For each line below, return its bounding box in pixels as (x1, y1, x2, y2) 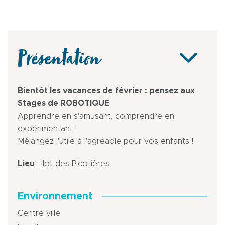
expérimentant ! (18, 125, 77, 133)
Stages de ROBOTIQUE (18, 99, 109, 108)
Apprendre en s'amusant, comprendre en (18, 112, 174, 121)
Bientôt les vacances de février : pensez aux (18, 87, 195, 95)
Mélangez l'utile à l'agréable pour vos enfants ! (18, 137, 193, 146)
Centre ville (18, 209, 60, 218)
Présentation (18, 51, 99, 75)
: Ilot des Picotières (35, 160, 109, 168)
